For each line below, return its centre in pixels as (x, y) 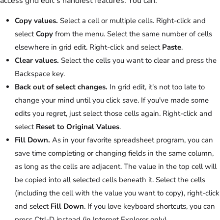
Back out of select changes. (61, 87)
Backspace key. (40, 74)
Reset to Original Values (78, 127)
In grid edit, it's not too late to (156, 87)
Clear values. (37, 61)
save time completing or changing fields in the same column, (114, 153)
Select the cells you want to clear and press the (138, 61)
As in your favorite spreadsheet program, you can (132, 140)
